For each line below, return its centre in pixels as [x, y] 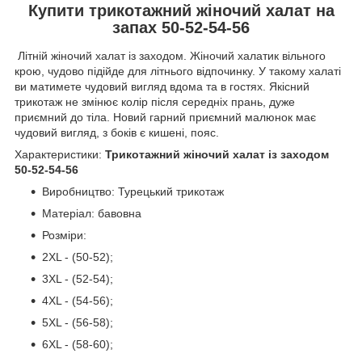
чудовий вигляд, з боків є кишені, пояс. [117, 133]
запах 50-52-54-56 [181, 27]
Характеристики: [60, 155]
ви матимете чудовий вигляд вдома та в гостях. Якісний [162, 87]
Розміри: [64, 236]
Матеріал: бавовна [92, 214]
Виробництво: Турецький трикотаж [133, 192]
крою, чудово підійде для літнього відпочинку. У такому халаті [178, 72]
